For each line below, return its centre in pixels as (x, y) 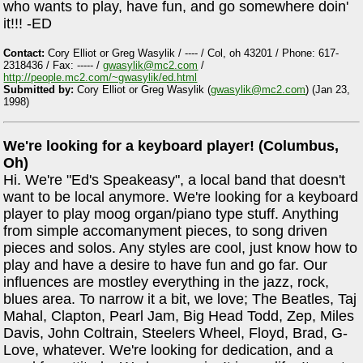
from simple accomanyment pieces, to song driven (166, 231)
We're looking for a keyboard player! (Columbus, (171, 145)
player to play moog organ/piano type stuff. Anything (171, 214)
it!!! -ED (28, 23)
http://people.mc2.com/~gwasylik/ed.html (100, 77)
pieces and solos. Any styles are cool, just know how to (181, 248)
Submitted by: (39, 89)
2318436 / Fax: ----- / (53, 65)
